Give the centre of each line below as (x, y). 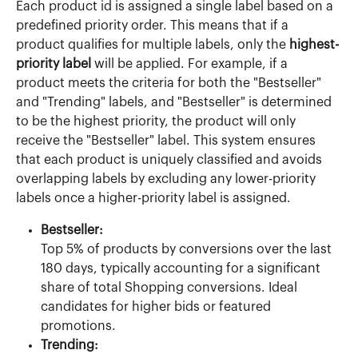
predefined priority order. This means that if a (154, 26)
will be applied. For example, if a (191, 64)
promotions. (78, 326)
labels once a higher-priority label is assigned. (153, 199)
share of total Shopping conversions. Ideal (171, 288)
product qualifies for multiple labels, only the (153, 45)
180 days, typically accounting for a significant (182, 269)
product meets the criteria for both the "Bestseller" (170, 84)
